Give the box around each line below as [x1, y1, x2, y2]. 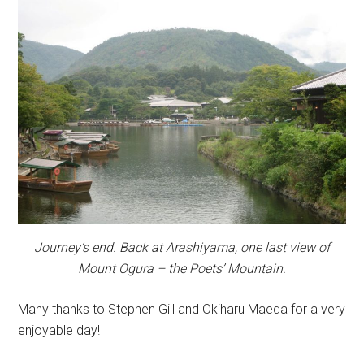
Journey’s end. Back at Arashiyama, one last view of [34, 240, 330, 256]
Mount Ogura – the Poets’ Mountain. [78, 261, 286, 277]
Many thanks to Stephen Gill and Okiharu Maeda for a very [18, 301, 346, 318]
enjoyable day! [18, 323, 101, 339]
